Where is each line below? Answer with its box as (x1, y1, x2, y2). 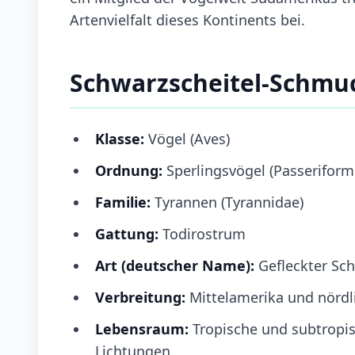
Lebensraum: (95, 319, 189, 338)
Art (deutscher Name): (95, 255, 254, 275)
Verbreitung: (95, 287, 189, 307)
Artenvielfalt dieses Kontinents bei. (70, 10, 305, 29)
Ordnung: (95, 160, 162, 180)
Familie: (95, 192, 155, 212)
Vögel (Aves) (144, 128, 230, 148)
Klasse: (95, 128, 144, 148)
